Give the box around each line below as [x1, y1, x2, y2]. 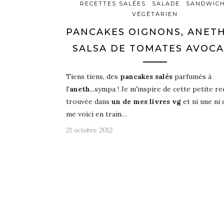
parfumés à [172, 72, 211, 81]
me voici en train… [66, 109, 127, 119]
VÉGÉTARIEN [131, 10, 178, 18]
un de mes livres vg [111, 97, 181, 106]
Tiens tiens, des [66, 72, 120, 81]
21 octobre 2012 [66, 125, 112, 135]
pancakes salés [120, 72, 172, 81]
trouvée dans [66, 97, 111, 106]
